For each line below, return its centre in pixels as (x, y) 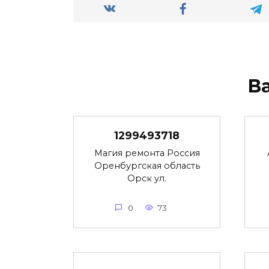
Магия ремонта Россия (147, 153)
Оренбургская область (147, 165)
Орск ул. (147, 178)
